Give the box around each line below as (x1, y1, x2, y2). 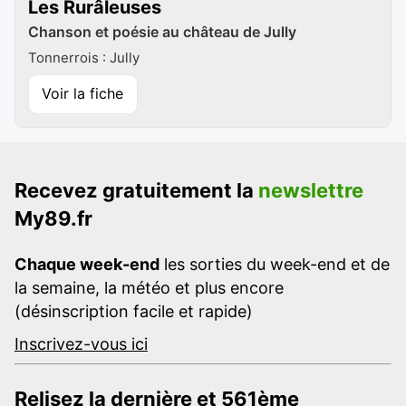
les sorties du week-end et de (159, 254, 390, 274)
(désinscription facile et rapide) (14, 301, 253, 321)
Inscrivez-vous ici (14, 333, 148, 353)
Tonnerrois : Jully (28, 48, 140, 66)
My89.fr (14, 206, 92, 230)
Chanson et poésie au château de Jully (28, 23, 296, 42)
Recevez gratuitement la (14, 178, 258, 202)
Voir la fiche (42, 84, 124, 103)
